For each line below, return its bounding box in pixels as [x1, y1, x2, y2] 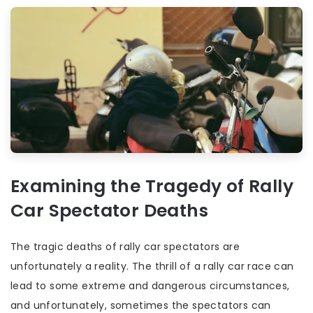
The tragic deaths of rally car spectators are [10, 240, 240, 254]
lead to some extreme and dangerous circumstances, [10, 279, 290, 293]
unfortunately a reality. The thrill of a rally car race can [10, 259, 294, 273]
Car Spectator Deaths [10, 198, 208, 223]
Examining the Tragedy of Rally [10, 174, 293, 198]
